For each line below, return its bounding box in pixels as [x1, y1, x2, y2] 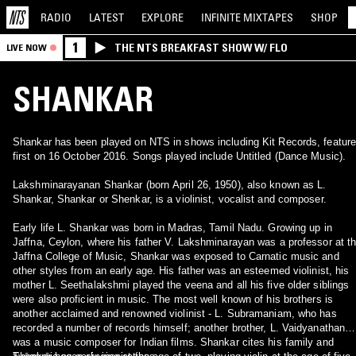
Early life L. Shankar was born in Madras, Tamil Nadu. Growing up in [13, 222, 332, 234]
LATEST [89, 10, 124, 25]
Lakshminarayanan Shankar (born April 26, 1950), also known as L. [13, 179, 327, 191]
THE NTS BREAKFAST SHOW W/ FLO [114, 41, 288, 55]
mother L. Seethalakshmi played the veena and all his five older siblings [13, 279, 350, 291]
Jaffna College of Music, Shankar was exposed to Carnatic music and [13, 250, 339, 262]
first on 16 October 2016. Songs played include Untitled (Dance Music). [13, 150, 346, 162]
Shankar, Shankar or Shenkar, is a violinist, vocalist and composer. [13, 193, 327, 205]
